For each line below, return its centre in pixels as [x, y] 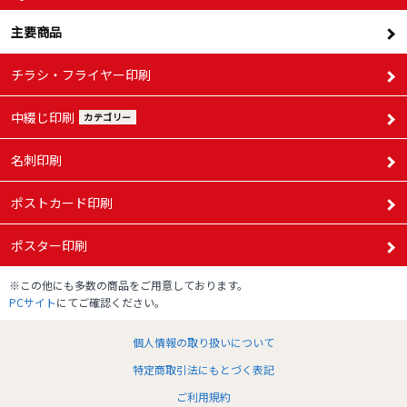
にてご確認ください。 [111, 303]
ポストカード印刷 [62, 203]
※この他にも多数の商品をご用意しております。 [129, 285]
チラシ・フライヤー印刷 [81, 75]
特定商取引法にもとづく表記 [203, 370]
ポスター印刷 [49, 246]
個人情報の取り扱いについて [203, 342]
